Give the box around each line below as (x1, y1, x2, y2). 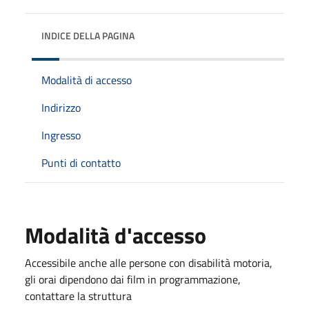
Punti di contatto (41, 154, 121, 171)
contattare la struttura (25, 287, 132, 304)
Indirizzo (41, 99, 81, 116)
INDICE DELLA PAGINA (41, 28, 134, 43)
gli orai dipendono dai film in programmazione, (25, 270, 241, 288)
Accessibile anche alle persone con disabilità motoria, (25, 254, 272, 271)
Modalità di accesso (41, 71, 132, 88)
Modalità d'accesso (25, 218, 206, 252)
